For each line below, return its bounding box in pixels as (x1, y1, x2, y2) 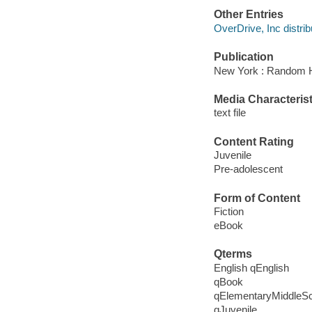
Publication (213, 50, 274, 63)
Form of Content (213, 192, 300, 204)
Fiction (213, 205, 244, 218)
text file (213, 107, 246, 119)
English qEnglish (213, 261, 289, 274)
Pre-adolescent (213, 163, 283, 175)
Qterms (213, 248, 252, 260)
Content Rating (213, 135, 294, 148)
